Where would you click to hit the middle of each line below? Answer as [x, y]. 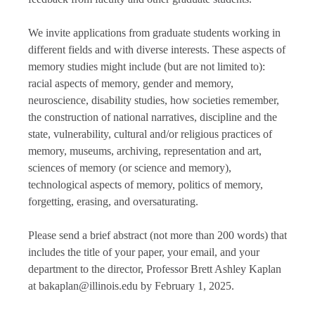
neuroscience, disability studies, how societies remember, [154, 101]
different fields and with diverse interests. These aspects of [157, 50]
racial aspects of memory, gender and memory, [131, 84]
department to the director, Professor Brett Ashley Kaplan [155, 269]
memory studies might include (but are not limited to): [147, 67]
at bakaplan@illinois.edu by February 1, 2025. [131, 286]
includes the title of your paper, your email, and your [144, 252]
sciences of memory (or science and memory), [130, 168]
